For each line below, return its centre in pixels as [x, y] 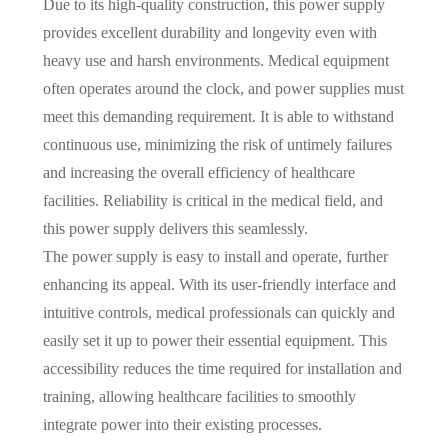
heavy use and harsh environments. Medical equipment [215, 60]
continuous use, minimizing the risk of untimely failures [217, 144]
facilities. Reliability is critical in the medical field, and [212, 200]
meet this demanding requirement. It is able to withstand [218, 116]
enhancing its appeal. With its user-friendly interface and [219, 284]
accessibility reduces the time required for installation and [222, 368]
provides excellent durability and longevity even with [209, 32]
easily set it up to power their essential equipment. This [214, 340]
